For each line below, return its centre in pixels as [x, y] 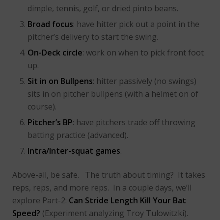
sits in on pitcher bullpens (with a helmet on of [113, 94]
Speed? [26, 213]
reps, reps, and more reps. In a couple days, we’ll [102, 188]
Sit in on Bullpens [60, 81]
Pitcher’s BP [50, 123]
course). [42, 107]
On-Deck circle [55, 53]
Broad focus [50, 24]
